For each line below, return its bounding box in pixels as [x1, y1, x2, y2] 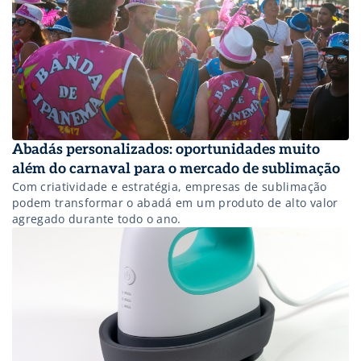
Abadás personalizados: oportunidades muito [12, 140, 320, 158]
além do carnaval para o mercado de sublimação [12, 160, 340, 177]
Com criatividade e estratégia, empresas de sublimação [12, 178, 327, 194]
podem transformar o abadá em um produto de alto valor [12, 194, 338, 210]
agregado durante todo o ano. [12, 210, 181, 226]
